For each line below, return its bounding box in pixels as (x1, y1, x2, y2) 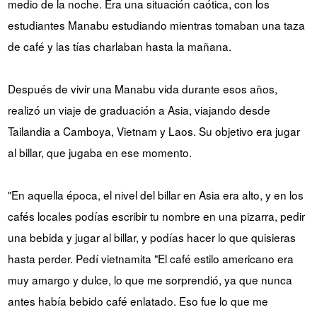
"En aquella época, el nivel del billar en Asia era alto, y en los (7, 187, 304, 203)
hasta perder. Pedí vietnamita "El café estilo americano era (7, 250, 294, 267)
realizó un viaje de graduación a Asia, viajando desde (7, 102, 270, 118)
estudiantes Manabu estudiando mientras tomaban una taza (7, 17, 305, 33)
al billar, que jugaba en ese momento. (7, 144, 192, 161)
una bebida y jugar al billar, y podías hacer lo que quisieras (7, 229, 296, 246)
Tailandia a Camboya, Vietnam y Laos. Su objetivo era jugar (7, 123, 300, 139)
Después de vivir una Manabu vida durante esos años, (7, 81, 277, 97)
